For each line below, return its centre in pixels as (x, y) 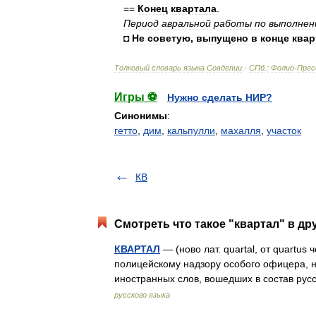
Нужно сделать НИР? (220, 97)
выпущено (222, 38)
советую (169, 38)
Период (141, 23)
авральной (186, 23)
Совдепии (224, 68)
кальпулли (191, 130)
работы (233, 23)
